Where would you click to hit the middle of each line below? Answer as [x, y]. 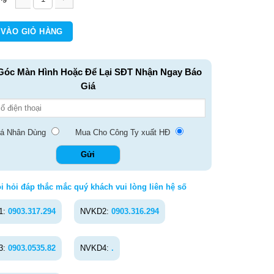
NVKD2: [95, 211]
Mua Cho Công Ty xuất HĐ [122, 132]
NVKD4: [95, 248]
